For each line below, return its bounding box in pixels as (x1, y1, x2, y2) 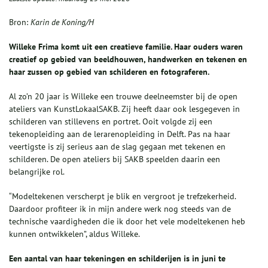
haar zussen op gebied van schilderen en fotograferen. (9, 66, 209, 78)
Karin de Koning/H (28, 17, 94, 28)
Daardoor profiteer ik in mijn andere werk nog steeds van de (9, 203, 231, 215)
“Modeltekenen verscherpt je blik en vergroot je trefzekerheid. (9, 191, 236, 202)
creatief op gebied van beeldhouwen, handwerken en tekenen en (9, 54, 247, 65)
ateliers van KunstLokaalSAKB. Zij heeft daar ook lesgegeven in (9, 103, 240, 115)
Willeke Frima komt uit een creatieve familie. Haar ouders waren (9, 41, 243, 53)
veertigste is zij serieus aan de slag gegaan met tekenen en (9, 141, 226, 153)
